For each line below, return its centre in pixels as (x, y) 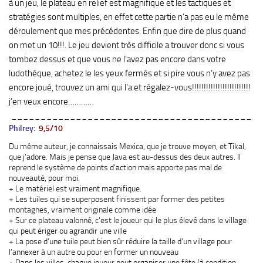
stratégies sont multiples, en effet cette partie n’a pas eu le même (129, 17)
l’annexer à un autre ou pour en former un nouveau (94, 252)
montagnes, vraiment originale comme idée (82, 210)
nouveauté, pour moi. (44, 178)
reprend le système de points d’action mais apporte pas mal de (115, 168)
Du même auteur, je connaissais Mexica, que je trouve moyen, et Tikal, (127, 146)
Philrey (21, 128)
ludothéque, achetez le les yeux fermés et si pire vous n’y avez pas (129, 73)
